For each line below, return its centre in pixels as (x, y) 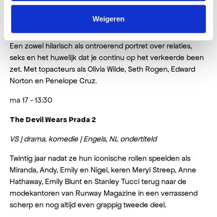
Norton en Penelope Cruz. (53, 81)
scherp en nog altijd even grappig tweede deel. (88, 205)
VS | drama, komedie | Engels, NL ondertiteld (83, 139)
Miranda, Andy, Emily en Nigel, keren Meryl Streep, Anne (103, 170)
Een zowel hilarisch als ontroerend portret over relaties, (101, 46)
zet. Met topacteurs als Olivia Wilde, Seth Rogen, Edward (102, 69)
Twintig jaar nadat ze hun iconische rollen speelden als (100, 158)
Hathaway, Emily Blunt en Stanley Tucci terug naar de (98, 181)
